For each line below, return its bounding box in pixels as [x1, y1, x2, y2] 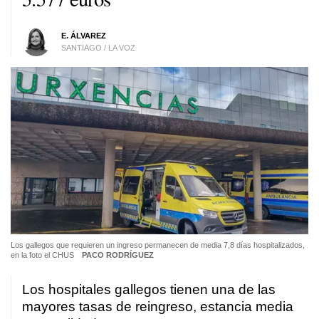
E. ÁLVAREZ [61, 31, 106, 40]
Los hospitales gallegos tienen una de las [22, 281, 276, 297]
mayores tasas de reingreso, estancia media [22, 298, 293, 314]
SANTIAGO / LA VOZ [61, 43, 135, 52]
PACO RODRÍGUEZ [81, 250, 154, 259]
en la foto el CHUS [11, 250, 76, 259]
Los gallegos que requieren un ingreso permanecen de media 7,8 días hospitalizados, [11, 240, 305, 249]
